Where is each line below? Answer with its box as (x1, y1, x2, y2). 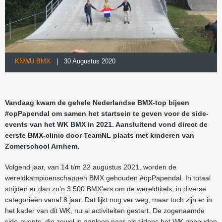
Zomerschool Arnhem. (5, 142, 79, 150)
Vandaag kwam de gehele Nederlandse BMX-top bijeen (5, 99, 189, 107)
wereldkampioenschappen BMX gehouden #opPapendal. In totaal (5, 174, 211, 182)
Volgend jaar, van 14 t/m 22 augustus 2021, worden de (5, 163, 176, 171)
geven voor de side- (141, 110, 209, 117)
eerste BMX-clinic (5, 131, 66, 139)
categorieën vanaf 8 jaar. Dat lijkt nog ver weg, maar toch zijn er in (5, 196, 212, 204)
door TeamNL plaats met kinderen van (66, 131, 194, 139)
